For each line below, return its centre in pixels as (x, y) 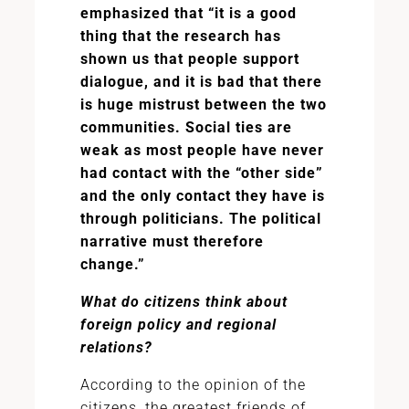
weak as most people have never (202, 150)
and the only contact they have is (202, 196)
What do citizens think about (184, 302)
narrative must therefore (172, 241)
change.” (112, 264)
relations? (116, 347)
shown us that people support (189, 59)
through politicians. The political (200, 219)
